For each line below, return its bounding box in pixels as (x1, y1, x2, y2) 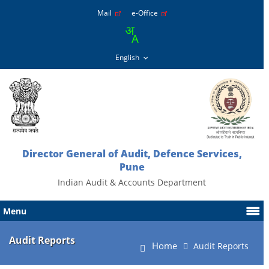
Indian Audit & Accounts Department (58, 177, 207, 188)
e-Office (131, 8, 162, 18)
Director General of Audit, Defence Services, (22, 147, 242, 160)
